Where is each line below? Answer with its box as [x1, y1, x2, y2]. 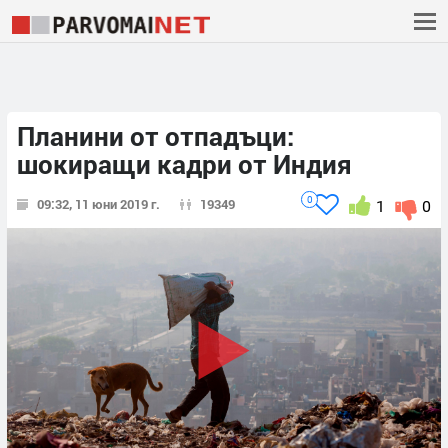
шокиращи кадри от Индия [17, 147, 352, 182]
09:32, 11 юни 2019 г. [37, 195, 160, 214]
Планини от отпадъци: [17, 119, 294, 154]
